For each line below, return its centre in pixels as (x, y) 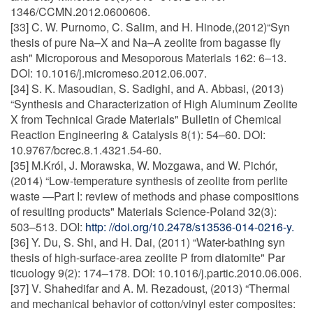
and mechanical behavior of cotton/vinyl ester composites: (153, 304)
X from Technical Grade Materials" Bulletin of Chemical (146, 119)
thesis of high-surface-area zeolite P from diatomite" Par (148, 257)
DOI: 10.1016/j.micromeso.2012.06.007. (109, 73)
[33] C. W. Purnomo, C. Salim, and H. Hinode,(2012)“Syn (150, 27)
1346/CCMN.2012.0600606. (80, 12)
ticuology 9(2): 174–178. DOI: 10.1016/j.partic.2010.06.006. (156, 273)
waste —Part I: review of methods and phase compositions (155, 196)
